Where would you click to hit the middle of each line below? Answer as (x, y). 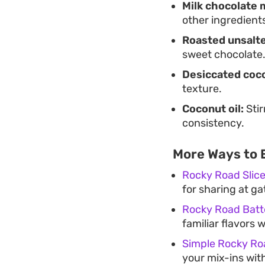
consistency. (213, 123)
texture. (202, 88)
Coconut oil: (213, 109)
